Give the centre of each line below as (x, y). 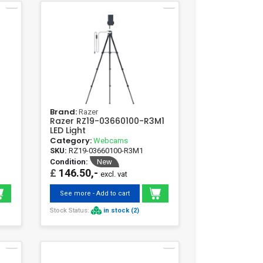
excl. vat (114, 174)
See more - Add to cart (95, 193)
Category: (71, 140)
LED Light (68, 130)
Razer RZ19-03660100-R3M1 (107, 121)
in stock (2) (121, 210)
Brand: (64, 112)
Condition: (69, 161)
